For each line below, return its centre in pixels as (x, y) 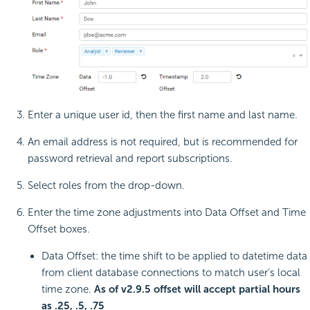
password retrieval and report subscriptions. (130, 159)
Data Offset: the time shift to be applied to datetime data (174, 256)
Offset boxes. (59, 229)
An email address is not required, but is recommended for (163, 142)
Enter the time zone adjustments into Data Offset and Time (167, 213)
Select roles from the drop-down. (106, 186)
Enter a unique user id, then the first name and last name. (163, 115)
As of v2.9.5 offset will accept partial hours (197, 290)
